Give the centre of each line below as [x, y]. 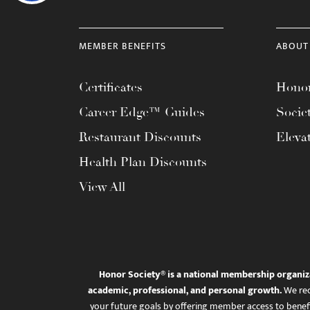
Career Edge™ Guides [142, 112]
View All [102, 187]
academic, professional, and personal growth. [184, 290]
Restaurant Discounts [140, 137]
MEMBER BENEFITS [122, 46]
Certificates [111, 87]
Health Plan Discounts [143, 162]
